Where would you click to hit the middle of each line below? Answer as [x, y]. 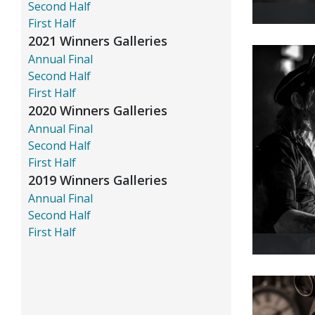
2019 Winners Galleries [98, 180]
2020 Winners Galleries [98, 110]
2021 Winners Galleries [98, 40]
